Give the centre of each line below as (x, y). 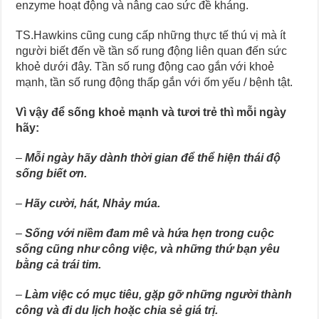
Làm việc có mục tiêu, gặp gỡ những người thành (157, 294)
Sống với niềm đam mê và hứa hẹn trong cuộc (150, 233)
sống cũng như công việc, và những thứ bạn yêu (148, 249)
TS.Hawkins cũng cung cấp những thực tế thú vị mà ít (151, 35)
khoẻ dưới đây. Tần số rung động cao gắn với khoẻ (145, 66)
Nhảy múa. (132, 203)
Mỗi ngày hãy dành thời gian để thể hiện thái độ (153, 157)
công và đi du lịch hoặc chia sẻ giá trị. (117, 310)
